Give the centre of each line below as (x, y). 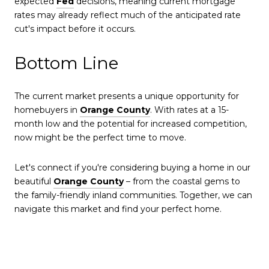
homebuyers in (47, 110)
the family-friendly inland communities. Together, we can (133, 195)
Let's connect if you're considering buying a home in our (132, 167)
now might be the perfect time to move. (101, 138)
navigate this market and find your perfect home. (118, 209)
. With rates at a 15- (189, 110)
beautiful (34, 181)
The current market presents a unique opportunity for (127, 96)
